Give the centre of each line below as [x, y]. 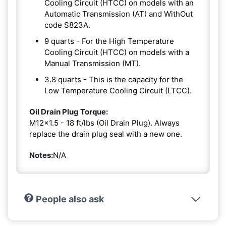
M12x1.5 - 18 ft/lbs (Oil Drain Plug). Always [104, 123]
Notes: [41, 155]
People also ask [70, 199]
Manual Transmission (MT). [93, 63]
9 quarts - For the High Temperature [109, 41]
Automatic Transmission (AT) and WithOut [119, 14]
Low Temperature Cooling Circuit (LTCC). [118, 90]
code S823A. [67, 25]
